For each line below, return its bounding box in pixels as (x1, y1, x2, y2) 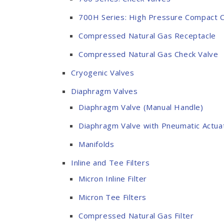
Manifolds (78, 139, 114, 149)
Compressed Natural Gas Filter (78, 210, 194, 220)
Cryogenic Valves (71, 67, 134, 77)
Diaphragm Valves (71, 86, 138, 96)
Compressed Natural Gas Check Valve (78, 49, 218, 59)
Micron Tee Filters (78, 192, 146, 202)
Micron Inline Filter (78, 173, 147, 183)
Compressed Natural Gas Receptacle (78, 30, 216, 40)
